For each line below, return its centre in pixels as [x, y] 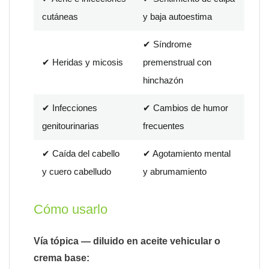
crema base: [62, 258]
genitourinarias [71, 126]
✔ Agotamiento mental [187, 154]
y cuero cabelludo [77, 172]
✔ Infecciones [70, 108]
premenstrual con [177, 62]
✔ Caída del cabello [81, 154]
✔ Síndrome [167, 44]
